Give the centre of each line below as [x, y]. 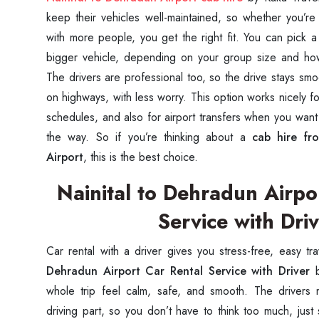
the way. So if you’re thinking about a [149, 137]
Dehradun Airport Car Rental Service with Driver [178, 271]
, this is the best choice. [141, 157]
